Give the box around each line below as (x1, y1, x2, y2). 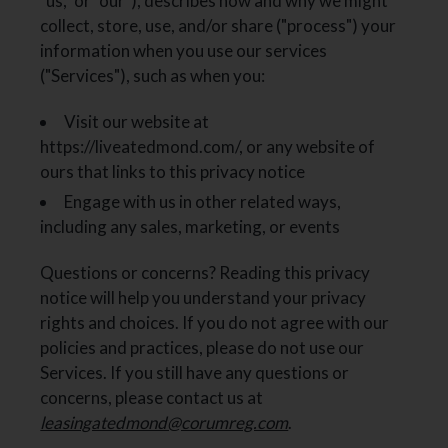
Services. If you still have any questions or (40, 361, 350, 383)
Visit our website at (64, 111, 210, 133)
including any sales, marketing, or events (40, 215, 341, 237)
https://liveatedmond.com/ (40, 136, 240, 158)
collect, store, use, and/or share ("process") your (40, 15, 397, 37)
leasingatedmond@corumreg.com (40, 411, 289, 433)
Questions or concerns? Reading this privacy (40, 261, 371, 283)
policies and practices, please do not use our (40, 336, 365, 358)
